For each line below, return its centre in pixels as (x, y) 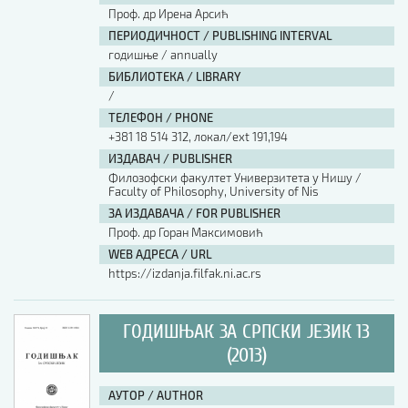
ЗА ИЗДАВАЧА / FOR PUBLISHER (194, 213)
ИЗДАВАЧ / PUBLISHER (170, 158)
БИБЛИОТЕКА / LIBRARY (174, 76)
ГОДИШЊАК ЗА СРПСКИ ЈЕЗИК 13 (247, 331)
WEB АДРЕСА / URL (160, 254)
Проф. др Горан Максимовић (185, 232)
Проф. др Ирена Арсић (168, 14)
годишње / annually (163, 55)
